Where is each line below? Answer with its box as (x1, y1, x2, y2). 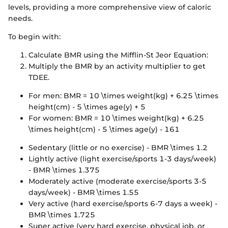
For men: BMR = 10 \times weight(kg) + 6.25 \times (28, 91, 218, 101)
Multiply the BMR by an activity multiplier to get (28, 62, 206, 71)
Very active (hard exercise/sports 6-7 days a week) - (28, 199, 217, 209)
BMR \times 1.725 (28, 210, 95, 220)
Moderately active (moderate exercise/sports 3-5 (28, 177, 207, 186)
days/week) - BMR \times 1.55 (28, 188, 139, 197)
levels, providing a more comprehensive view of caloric (8, 3, 211, 12)
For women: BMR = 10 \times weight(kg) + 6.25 (28, 113, 204, 123)
